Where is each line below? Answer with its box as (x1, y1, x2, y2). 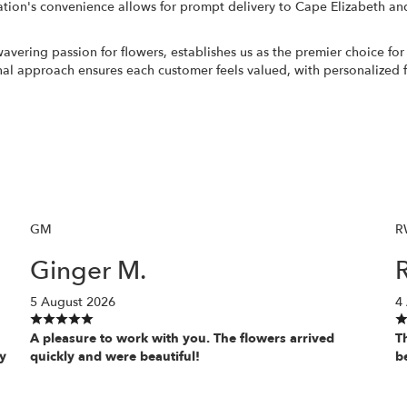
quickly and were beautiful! (29, 347, 200, 365)
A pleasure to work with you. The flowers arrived (29, 329, 334, 347)
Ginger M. (29, 253, 146, 288)
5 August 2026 (29, 293, 115, 311)
